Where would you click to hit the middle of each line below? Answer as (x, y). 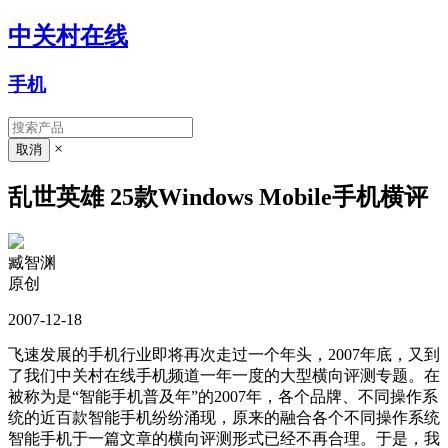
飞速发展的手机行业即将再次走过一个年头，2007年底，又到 (224, 355)
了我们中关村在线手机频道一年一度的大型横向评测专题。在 (224, 376)
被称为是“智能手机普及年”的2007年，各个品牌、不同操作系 (223, 397)
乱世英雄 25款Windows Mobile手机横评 (218, 197)
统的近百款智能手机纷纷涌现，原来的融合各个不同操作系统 (224, 418)
